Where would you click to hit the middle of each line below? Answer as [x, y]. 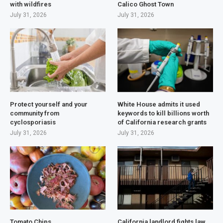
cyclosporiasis [33, 122]
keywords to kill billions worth [164, 113]
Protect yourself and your [49, 104]
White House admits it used [159, 104]
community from [35, 113]
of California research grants [162, 122]
